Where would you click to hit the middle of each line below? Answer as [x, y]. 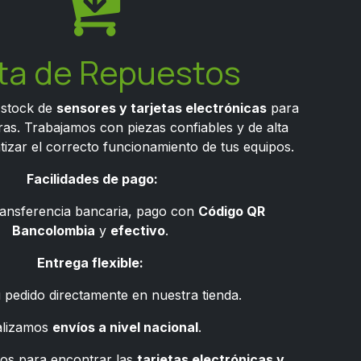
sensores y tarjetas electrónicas [161, 108]
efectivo [138, 230]
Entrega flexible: [90, 263]
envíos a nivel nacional [125, 327]
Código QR [231, 211]
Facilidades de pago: [92, 179]
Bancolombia [54, 230]
